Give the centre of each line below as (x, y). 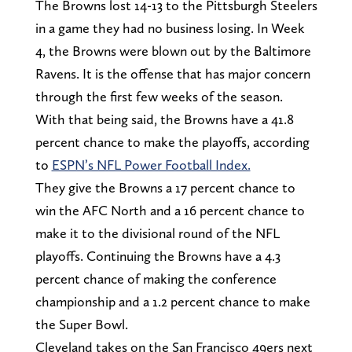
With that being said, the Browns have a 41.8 (164, 119)
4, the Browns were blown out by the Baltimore (173, 51)
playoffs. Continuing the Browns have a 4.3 (158, 256)
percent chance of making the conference (156, 279)
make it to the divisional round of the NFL (157, 233)
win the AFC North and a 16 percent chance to (170, 211)
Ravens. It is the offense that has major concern (172, 74)
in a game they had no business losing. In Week (170, 28)
